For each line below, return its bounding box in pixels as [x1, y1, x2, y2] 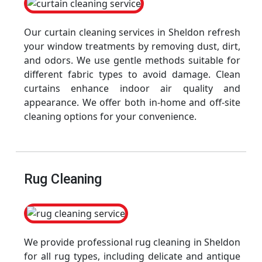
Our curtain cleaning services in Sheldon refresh [24, 26, 240, 39]
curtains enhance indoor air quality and [24, 82, 240, 95]
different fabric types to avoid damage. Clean [24, 68, 240, 81]
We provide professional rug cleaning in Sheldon [24, 236, 240, 249]
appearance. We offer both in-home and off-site [24, 96, 240, 109]
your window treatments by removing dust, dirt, [24, 40, 240, 53]
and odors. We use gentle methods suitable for [24, 54, 240, 67]
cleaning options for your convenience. [24, 110, 196, 123]
